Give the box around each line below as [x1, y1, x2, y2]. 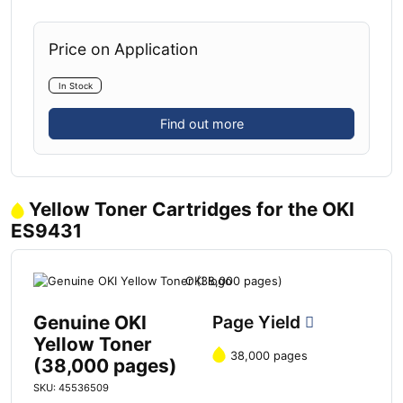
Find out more [159, 116, 244, 132]
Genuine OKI [33, 310, 147, 334]
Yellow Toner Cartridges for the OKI [29, 198, 354, 221]
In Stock [58, 80, 93, 91]
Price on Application [49, 39, 198, 58]
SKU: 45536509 [33, 381, 109, 394]
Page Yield [212, 310, 305, 333]
